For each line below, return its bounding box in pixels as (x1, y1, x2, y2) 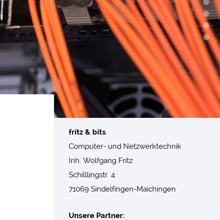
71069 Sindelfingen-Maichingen (68, 184, 176, 193)
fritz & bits (68, 127, 106, 137)
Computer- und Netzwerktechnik (68, 141, 181, 151)
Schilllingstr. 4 (68, 170, 115, 179)
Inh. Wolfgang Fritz (68, 156, 133, 165)
